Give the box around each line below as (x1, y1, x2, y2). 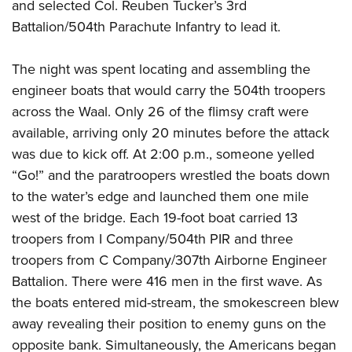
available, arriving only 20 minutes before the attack (12, 122, 329, 143)
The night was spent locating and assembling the (12, 58, 310, 79)
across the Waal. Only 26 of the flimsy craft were (12, 101, 309, 122)
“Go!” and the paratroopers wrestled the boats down (12, 164, 330, 185)
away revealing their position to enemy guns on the (12, 313, 326, 334)
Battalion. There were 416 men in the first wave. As (12, 270, 322, 291)
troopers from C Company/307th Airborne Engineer (12, 249, 327, 270)
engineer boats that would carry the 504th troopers (12, 79, 325, 101)
